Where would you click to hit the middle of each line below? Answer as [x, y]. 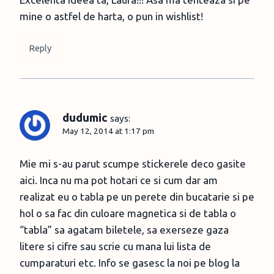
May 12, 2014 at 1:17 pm [108, 131]
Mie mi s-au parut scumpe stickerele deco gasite [133, 164]
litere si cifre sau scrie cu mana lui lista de [115, 246]
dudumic [85, 118]
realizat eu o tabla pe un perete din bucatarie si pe [137, 197]
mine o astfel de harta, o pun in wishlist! [111, 17]
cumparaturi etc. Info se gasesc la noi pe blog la [130, 263]
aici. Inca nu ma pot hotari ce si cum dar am [119, 180]
